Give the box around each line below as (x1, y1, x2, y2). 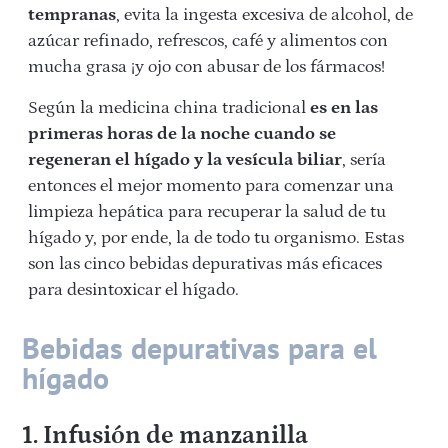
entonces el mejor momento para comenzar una (28, 176, 394, 197)
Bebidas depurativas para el (21, 328, 377, 368)
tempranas (28, 5, 116, 26)
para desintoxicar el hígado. (28, 280, 239, 301)
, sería (342, 150, 386, 171)
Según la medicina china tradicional (28, 98, 310, 119)
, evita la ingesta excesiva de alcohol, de (116, 5, 413, 26)
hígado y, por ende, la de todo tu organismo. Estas (28, 228, 404, 249)
